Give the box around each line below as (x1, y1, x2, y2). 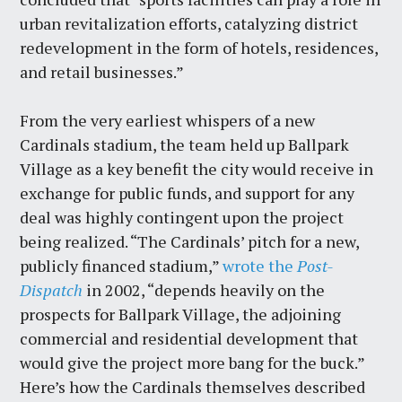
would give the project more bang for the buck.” (20, 351, 365, 373)
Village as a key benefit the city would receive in (20, 157, 374, 179)
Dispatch (20, 278, 83, 301)
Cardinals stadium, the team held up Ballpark (20, 133, 350, 155)
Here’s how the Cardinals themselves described (20, 375, 366, 398)
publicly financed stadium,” (20, 254, 223, 276)
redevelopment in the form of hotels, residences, (20, 36, 379, 58)
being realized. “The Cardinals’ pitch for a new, (20, 230, 360, 252)
